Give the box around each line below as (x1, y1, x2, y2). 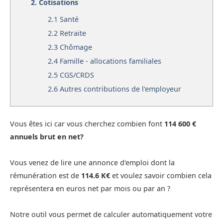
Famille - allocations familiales (60, 56, 161, 66)
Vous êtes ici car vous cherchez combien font (10, 119, 164, 129)
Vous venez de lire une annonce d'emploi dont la (10, 158, 175, 168)
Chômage (60, 42, 92, 52)
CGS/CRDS (60, 70, 94, 80)
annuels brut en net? (10, 132, 84, 142)
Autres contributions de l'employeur (60, 84, 181, 94)
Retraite (60, 28, 86, 38)
